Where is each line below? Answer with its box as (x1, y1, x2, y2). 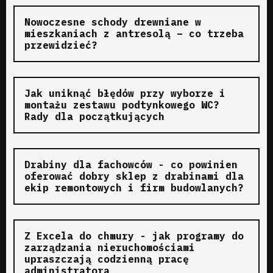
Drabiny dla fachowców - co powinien (24, 158, 238, 171)
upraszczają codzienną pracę (24, 252, 189, 265)
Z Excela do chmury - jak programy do (24, 229, 244, 242)
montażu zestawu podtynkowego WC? (24, 98, 219, 111)
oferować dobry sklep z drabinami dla (24, 169, 244, 182)
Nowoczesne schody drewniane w (24, 15, 201, 28)
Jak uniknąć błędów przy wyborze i (24, 87, 225, 99)
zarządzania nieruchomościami (24, 241, 195, 253)
